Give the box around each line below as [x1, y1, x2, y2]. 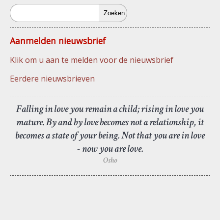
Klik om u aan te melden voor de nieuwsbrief [10, 54, 173, 65]
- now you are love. [77, 141, 143, 155]
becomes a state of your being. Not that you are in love [15, 128, 205, 142]
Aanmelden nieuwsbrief [10, 34, 106, 47]
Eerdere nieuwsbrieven [10, 73, 95, 84]
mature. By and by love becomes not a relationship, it [16, 115, 204, 129]
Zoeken [10, 4, 38, 15]
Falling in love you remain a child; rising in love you [16, 102, 204, 115]
